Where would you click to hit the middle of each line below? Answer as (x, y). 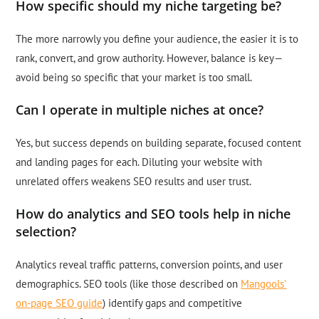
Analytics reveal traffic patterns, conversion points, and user (150, 265)
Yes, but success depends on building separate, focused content (159, 143)
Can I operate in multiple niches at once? (140, 110)
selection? (46, 232)
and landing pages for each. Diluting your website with (139, 162)
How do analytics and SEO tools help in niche (153, 214)
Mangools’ (264, 284)
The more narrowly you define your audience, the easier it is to (157, 39)
